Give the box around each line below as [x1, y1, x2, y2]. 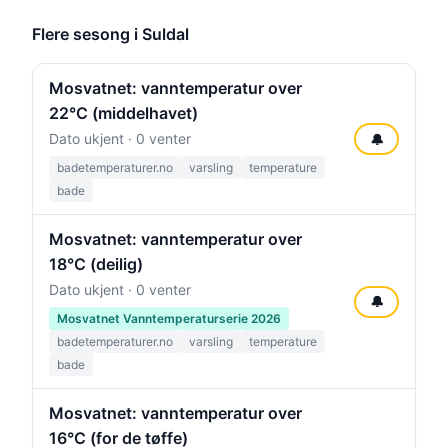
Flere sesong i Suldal [32, 24, 189, 44]
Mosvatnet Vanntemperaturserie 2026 [57, 311, 281, 326]
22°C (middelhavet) [49, 103, 198, 123]
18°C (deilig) [49, 254, 143, 274]
